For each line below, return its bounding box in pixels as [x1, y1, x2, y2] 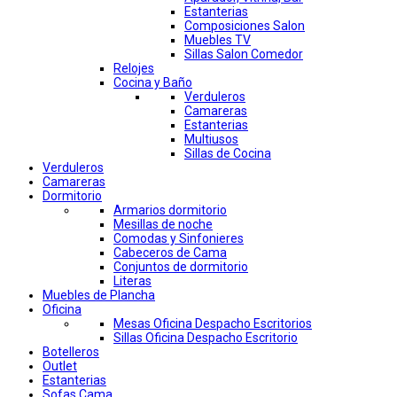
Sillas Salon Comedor [184, 47, 303, 62]
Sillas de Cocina [184, 146, 271, 161]
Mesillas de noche [113, 217, 213, 232]
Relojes [113, 61, 154, 76]
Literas [113, 274, 152, 289]
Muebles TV [184, 33, 251, 48]
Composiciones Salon [184, 19, 305, 34]
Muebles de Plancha [43, 288, 155, 303]
